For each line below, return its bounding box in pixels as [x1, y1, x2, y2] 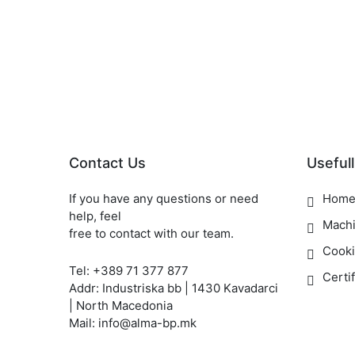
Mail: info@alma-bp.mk [69, 315, 197, 330]
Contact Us [69, 155, 146, 171]
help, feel [69, 208, 121, 223]
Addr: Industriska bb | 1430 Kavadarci [69, 281, 278, 296]
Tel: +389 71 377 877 [69, 263, 189, 278]
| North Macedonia [69, 298, 173, 313]
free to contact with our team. [69, 226, 234, 241]
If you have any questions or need [69, 191, 258, 206]
